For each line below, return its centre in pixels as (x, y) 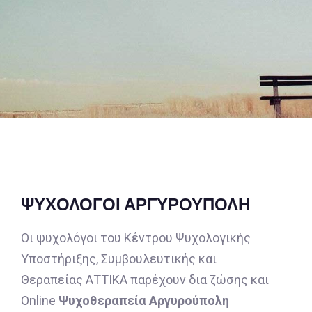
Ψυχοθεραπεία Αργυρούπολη (144, 301)
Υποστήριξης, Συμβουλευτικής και (119, 259)
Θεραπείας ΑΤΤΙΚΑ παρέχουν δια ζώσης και (145, 280)
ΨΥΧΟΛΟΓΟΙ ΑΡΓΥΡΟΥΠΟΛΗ (135, 204)
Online (40, 301)
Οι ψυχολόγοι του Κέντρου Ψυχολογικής (136, 238)
